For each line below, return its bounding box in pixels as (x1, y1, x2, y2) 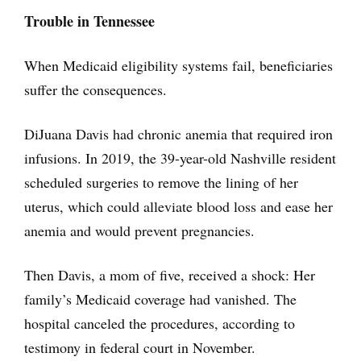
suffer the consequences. (24, 80, 167, 99)
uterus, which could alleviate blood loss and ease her (24, 197, 333, 216)
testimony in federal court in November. (24, 338, 255, 357)
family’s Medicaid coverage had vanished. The (24, 289, 297, 309)
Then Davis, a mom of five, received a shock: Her (24, 265, 315, 284)
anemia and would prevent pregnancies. (24, 221, 255, 240)
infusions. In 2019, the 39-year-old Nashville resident (24, 148, 336, 168)
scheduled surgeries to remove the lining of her (24, 172, 298, 192)
